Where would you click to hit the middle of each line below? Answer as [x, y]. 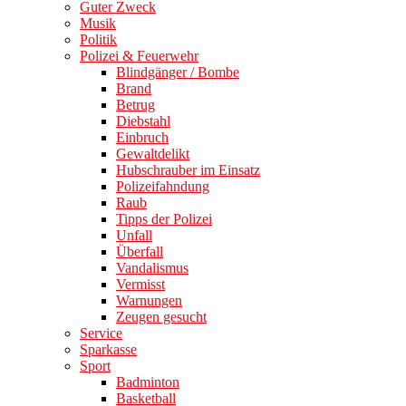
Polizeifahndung [163, 187]
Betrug [135, 105]
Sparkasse [108, 350]
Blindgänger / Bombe [178, 72]
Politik [98, 40]
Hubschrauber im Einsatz [188, 170]
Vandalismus [152, 268]
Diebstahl [143, 121]
